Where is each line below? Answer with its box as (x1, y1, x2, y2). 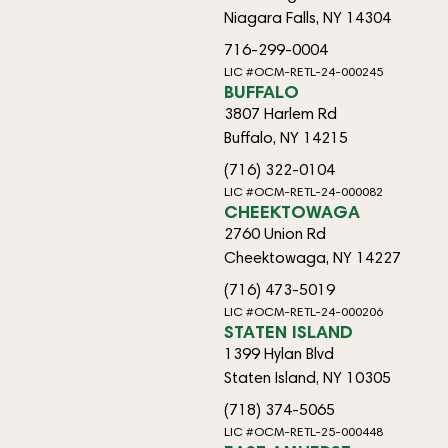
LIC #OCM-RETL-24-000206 (224, 304, 383, 319)
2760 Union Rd (224, 224, 326, 243)
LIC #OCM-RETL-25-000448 (224, 424, 383, 439)
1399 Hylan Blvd (224, 344, 334, 363)
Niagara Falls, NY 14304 (224, 8, 391, 27)
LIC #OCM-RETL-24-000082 (224, 184, 383, 199)
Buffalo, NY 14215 (224, 128, 348, 147)
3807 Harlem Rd (224, 104, 337, 123)
